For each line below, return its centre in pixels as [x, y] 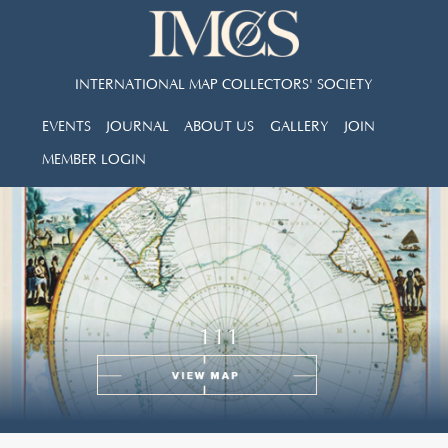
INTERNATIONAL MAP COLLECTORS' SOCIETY [224, 84]
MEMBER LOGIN [94, 159]
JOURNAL [138, 126]
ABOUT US [219, 126]
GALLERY [299, 126]
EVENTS [67, 126]
